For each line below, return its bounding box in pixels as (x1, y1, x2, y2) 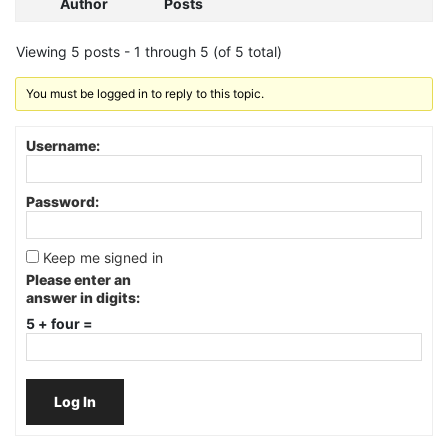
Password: (26, 192, 99, 210)
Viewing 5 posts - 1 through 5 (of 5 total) (16, 42, 282, 60)
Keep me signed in (43, 248, 163, 266)
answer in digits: (26, 288, 140, 306)
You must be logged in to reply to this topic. (26, 85, 265, 101)
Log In (54, 392, 96, 410)
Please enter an (26, 270, 131, 288)
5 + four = (26, 314, 93, 332)
